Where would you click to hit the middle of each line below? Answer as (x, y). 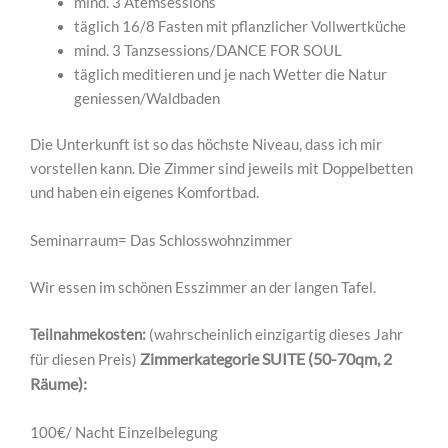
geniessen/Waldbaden (146, 99)
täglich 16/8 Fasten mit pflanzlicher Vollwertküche (239, 27)
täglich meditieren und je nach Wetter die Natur (230, 75)
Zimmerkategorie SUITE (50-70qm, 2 (266, 359)
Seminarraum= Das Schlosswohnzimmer (161, 240)
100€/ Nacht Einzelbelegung (124, 432)
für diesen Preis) (85, 360)
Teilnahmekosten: (88, 335)
